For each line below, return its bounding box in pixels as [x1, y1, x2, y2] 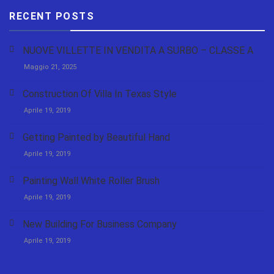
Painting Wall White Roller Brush [23, 174, 160, 187]
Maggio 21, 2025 [24, 62, 76, 71]
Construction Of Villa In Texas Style [23, 87, 177, 100]
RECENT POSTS [9, 10, 94, 22]
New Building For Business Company [23, 218, 177, 230]
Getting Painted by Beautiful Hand [23, 131, 170, 143]
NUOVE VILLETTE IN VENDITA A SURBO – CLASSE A [23, 44, 253, 56]
